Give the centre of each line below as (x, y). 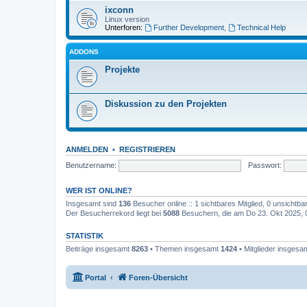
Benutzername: (91, 165)
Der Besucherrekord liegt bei (114, 213)
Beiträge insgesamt (99, 249)
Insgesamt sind (92, 204)
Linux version (127, 19)
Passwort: (265, 165)
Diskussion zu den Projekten (166, 104)
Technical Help (261, 27)
